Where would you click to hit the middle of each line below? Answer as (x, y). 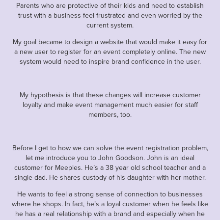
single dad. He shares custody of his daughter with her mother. (110, 177)
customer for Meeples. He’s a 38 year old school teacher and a (110, 167)
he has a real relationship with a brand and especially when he (110, 213)
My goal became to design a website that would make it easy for (110, 41)
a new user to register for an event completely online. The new (110, 51)
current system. (110, 25)
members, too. (110, 114)
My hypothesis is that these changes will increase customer (110, 95)
